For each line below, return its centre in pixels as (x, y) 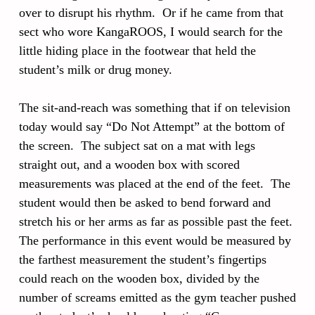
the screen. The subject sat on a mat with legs (137, 145)
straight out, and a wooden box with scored (129, 164)
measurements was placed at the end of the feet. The (155, 183)
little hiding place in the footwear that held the (137, 50)
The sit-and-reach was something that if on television (155, 107)
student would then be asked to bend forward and (145, 202)
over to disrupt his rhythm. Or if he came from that (151, 12)
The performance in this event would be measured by (155, 240)
